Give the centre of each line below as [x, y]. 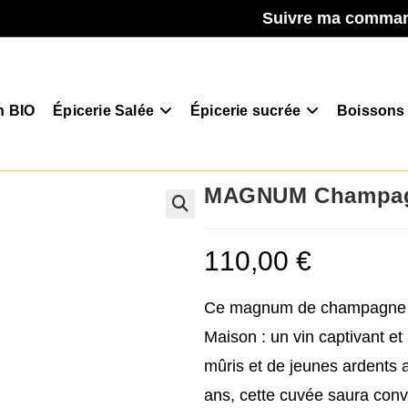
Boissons [371, 111]
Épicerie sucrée [245, 111]
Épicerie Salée [103, 111]
